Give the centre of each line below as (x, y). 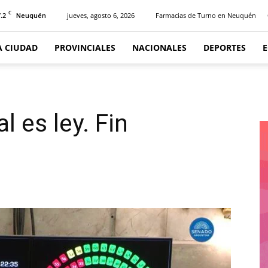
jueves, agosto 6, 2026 (101, 15)
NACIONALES (159, 48)
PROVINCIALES (85, 48)
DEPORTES (225, 48)
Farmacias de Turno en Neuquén (206, 15)
